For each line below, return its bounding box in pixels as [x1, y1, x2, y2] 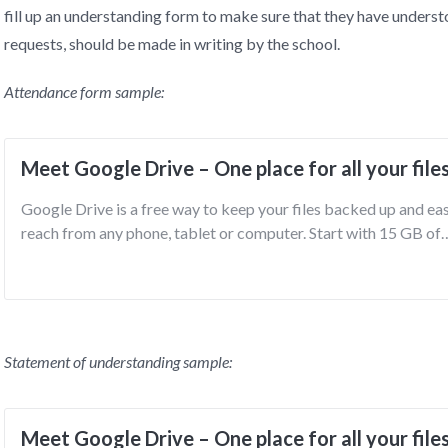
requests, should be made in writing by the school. [4, 34, 340, 53]
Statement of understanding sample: [4, 352, 232, 371]
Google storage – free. [21, 247, 173, 266]
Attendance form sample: [4, 82, 164, 101]
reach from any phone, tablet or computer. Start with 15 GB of [21, 223, 441, 242]
